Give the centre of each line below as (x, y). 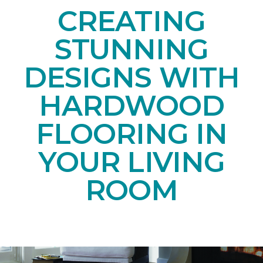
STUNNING (131, 49)
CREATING (131, 21)
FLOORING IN (131, 134)
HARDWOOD (131, 105)
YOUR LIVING (131, 162)
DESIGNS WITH (131, 77)
